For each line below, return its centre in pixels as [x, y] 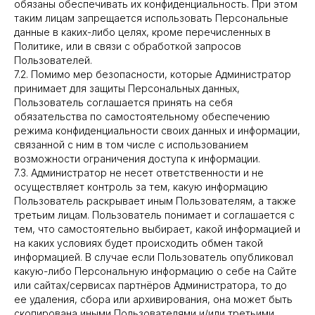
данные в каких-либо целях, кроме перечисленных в [142, 32]
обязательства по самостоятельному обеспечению [142, 116]
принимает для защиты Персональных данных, [127, 88]
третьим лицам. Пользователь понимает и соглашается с [154, 215]
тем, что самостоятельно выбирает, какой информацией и [157, 229]
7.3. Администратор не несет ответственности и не [139, 173]
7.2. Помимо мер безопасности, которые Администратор [153, 74]
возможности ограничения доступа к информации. [137, 159]
